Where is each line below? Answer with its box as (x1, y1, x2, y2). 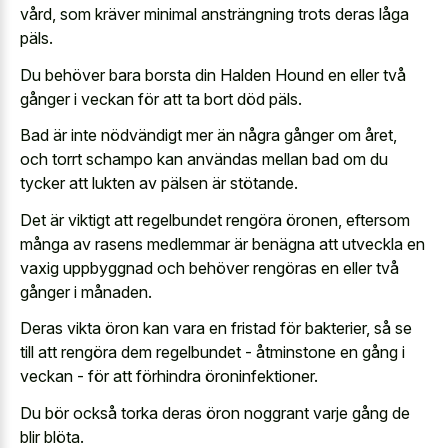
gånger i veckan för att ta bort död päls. (20, 88, 302, 109)
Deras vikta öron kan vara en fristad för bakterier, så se (20, 318, 412, 339)
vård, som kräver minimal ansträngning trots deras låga (20, 4, 409, 25)
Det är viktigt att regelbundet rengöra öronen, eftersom (20, 209, 410, 230)
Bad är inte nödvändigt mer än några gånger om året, (20, 125, 397, 146)
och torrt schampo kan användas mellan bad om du (20, 149, 388, 170)
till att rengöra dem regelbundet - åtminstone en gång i (20, 342, 405, 363)
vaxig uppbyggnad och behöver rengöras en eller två (20, 257, 399, 278)
